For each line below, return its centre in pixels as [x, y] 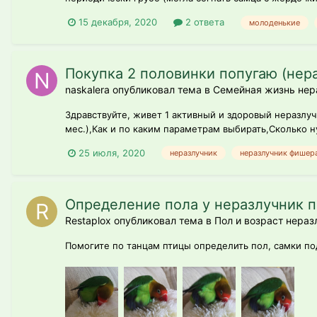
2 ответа [203, 22]
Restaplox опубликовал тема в [140, 220]
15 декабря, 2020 [118, 22]
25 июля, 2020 [112, 152]
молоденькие [275, 22]
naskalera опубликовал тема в [139, 89]
